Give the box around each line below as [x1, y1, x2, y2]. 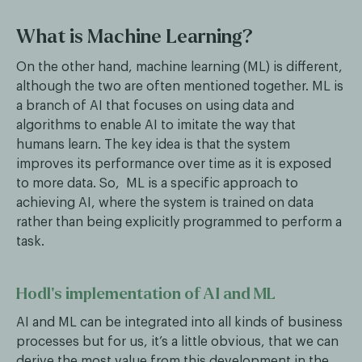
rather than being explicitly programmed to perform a [16, 216, 342, 229]
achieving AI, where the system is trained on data [16, 196, 314, 210]
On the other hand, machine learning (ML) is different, [16, 61, 343, 74]
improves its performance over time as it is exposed [16, 158, 331, 171]
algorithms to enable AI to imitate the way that [16, 119, 296, 133]
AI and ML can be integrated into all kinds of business [16, 316, 343, 330]
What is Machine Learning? [16, 27, 253, 48]
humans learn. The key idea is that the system [16, 138, 290, 152]
